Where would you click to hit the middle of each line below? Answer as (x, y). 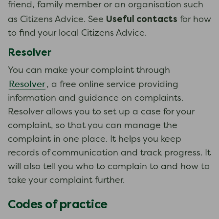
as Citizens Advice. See (57, 20)
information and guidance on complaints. (96, 99)
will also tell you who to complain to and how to (109, 167)
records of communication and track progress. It (109, 153)
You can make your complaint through (89, 71)
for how (194, 20)
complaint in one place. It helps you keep (95, 140)
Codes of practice (58, 204)
